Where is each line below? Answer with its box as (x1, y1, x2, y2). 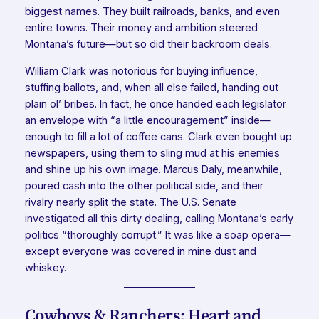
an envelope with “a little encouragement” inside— (24, 114, 271, 127)
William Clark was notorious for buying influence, (24, 65, 258, 78)
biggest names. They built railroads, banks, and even (24, 5, 280, 19)
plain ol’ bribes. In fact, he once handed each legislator (24, 98, 286, 110)
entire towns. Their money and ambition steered (24, 21, 258, 35)
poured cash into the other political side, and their (24, 179, 263, 192)
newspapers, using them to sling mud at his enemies (24, 147, 280, 159)
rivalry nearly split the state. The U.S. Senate (24, 196, 236, 209)
